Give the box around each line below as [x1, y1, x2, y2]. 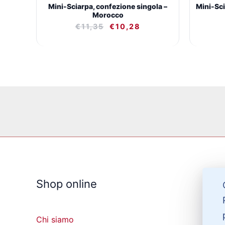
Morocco [92, 10, 124, 19]
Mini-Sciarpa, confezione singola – [48, 2, 167, 11]
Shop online [36, 177, 97, 191]
